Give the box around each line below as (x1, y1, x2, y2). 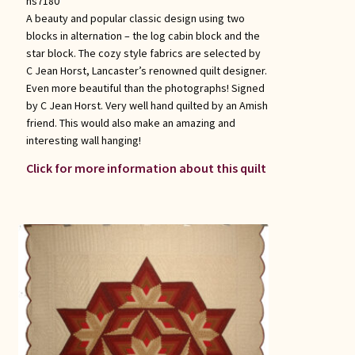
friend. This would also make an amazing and (25, 116, 235, 131)
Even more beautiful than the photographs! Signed (25, 81, 265, 96)
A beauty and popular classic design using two (25, 11, 245, 26)
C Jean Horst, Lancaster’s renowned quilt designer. (25, 63, 267, 78)
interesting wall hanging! (25, 133, 141, 148)
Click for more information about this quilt (25, 159, 266, 176)
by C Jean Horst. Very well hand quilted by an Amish (25, 98, 268, 113)
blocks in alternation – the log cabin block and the (25, 29, 260, 44)
